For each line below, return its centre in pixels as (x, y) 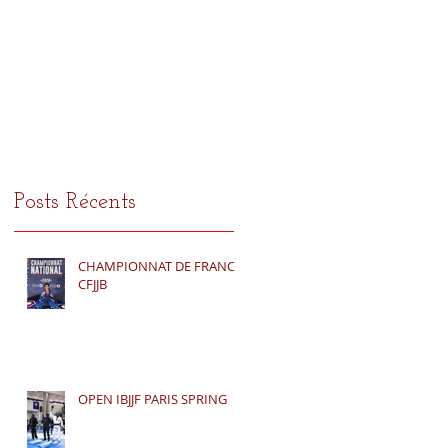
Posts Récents (75, 202)
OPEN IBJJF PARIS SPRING (152, 399)
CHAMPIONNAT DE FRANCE (160, 266)
